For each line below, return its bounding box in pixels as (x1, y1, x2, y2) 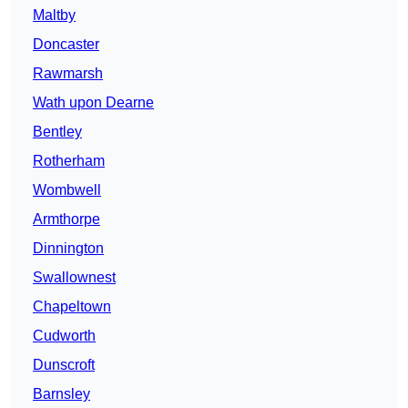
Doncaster (33, 36, 99, 53)
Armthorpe (33, 211, 100, 228)
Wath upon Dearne (33, 95, 154, 111)
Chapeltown (33, 299, 111, 315)
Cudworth (33, 328, 96, 344)
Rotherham (33, 153, 105, 169)
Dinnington (33, 240, 104, 257)
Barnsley (33, 386, 90, 403)
